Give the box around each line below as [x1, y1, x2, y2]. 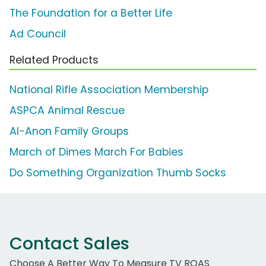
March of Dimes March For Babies [9, 145, 183, 160]
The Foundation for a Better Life [9, 6, 172, 21]
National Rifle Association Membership [9, 83, 208, 97]
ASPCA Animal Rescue [9, 103, 125, 118]
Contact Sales [9, 232, 129, 256]
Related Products [9, 53, 99, 68]
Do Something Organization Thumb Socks [9, 166, 226, 180]
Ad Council [9, 27, 66, 42]
